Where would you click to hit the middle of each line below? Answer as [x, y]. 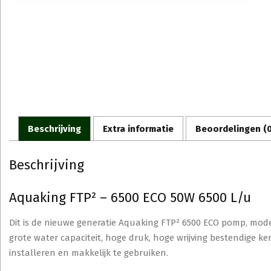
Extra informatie [138, 129]
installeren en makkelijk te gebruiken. [89, 253]
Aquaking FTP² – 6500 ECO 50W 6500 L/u [130, 198]
